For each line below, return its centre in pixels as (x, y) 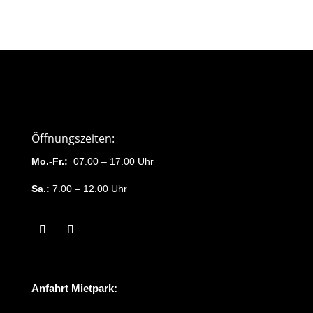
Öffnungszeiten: (73, 138)
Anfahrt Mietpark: (74, 288)
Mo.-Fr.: (49, 161)
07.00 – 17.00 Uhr (110, 161)
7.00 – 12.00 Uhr (88, 189)
